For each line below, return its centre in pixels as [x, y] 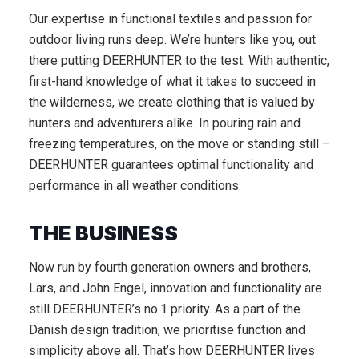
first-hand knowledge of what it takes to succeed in [172, 81]
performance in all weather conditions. [135, 185]
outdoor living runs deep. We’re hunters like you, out [172, 39]
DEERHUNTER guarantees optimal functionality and [171, 164]
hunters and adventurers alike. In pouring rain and [165, 123]
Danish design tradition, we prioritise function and [167, 329]
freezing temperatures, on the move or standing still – [179, 143]
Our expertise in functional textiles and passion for [170, 18]
